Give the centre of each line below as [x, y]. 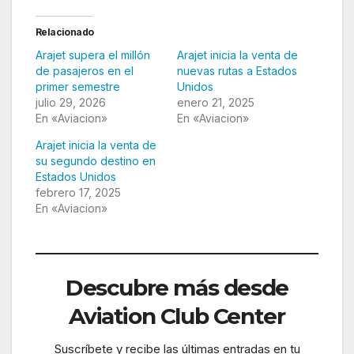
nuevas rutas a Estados [237, 71]
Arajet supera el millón [93, 55]
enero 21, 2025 [216, 103]
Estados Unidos [76, 177]
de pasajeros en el [85, 71]
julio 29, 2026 [71, 103]
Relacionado [65, 32]
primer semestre [78, 87]
